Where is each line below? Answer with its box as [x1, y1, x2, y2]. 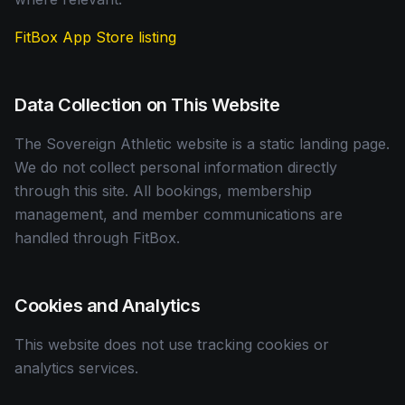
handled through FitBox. [14, 229, 180, 247]
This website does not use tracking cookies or [14, 335, 329, 353]
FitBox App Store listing [14, 28, 176, 46]
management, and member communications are [14, 205, 343, 223]
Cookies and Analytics [14, 295, 201, 316]
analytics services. [14, 359, 138, 377]
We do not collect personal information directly [14, 158, 337, 176]
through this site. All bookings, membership [14, 182, 312, 200]
